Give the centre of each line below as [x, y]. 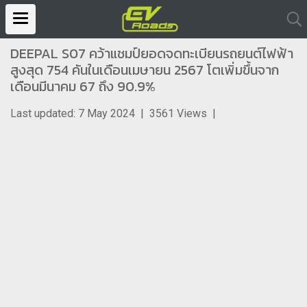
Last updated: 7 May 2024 [73, 113]
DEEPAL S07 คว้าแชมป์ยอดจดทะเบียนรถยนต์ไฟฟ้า [152, 53]
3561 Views [178, 113]
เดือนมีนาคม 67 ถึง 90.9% [83, 86]
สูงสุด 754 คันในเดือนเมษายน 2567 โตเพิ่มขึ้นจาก [145, 70]
